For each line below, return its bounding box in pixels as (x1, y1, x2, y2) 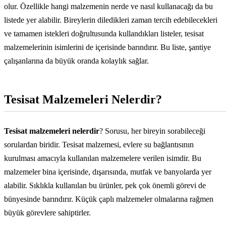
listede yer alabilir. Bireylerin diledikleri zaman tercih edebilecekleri (4, 16, 217, 25)
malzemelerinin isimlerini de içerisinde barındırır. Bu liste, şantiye (4, 43, 211, 52)
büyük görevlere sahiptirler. (4, 208, 91, 217)
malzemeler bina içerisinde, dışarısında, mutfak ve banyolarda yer (4, 167, 211, 177)
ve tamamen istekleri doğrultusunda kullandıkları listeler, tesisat (4, 29, 204, 38)
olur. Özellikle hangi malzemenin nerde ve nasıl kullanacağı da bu (4, 2, 213, 11)
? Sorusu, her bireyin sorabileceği (99, 127, 205, 136)
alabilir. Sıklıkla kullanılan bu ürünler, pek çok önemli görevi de (4, 181, 206, 190)
